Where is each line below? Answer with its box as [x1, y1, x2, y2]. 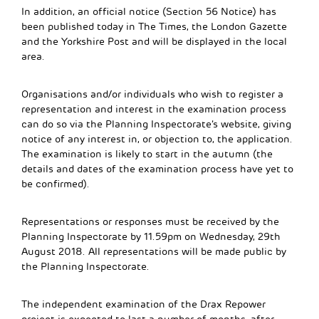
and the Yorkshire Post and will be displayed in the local [21, 36, 287, 48]
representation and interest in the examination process [21, 103, 286, 116]
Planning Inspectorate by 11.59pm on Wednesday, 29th [21, 231, 281, 244]
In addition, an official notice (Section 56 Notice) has [21, 6, 276, 19]
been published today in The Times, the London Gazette [21, 21, 287, 33]
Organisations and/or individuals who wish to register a [21, 88, 283, 101]
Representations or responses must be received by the [21, 216, 279, 229]
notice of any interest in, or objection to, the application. [21, 133, 293, 146]
